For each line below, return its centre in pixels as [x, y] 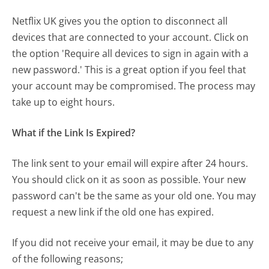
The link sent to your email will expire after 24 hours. [130, 163]
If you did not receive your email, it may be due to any [133, 242]
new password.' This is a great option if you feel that [129, 69]
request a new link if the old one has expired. [113, 212]
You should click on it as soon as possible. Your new [129, 179]
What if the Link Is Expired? [74, 132]
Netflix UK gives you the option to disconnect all [120, 21]
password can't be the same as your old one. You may [134, 195]
